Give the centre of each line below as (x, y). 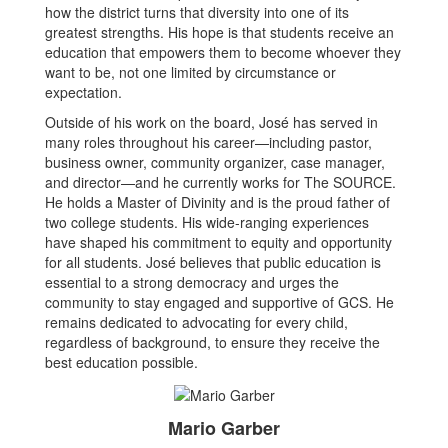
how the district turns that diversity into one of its (197, 12)
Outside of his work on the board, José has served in (211, 122)
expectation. (83, 92)
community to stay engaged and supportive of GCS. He (219, 302)
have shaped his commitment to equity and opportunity (218, 242)
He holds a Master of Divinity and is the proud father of (217, 202)
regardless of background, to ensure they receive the (212, 342)
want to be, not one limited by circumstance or (190, 72)
